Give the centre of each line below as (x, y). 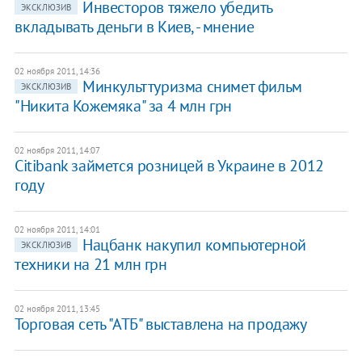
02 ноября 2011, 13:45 (57, 309)
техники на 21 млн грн (90, 265)
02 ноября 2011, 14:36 (57, 72)
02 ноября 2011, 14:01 (57, 230)
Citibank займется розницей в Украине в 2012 (169, 166)
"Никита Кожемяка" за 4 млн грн (123, 106)
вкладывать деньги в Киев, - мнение (134, 27)
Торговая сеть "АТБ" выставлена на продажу (160, 324)
